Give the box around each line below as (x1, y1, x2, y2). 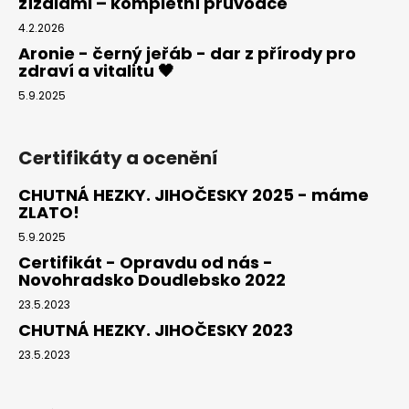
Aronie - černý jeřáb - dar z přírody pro (18, 41, 356, 65)
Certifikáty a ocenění (18, 144, 218, 171)
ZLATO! (18, 200, 79, 224)
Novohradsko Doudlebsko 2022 (18, 267, 286, 291)
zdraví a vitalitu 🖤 (18, 58, 174, 82)
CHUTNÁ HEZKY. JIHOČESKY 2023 (18, 318, 293, 341)
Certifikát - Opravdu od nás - (18, 250, 273, 274)
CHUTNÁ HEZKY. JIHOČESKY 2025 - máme (18, 183, 369, 206)
